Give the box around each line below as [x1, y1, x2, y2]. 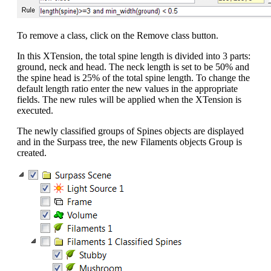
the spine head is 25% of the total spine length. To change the [17, 72, 250, 83]
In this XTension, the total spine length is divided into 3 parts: [17, 50, 250, 61]
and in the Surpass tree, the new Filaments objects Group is [17, 136, 242, 147]
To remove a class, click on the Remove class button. [17, 30, 218, 41]
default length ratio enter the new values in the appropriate [17, 83, 238, 94]
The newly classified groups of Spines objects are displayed [17, 125, 244, 136]
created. [17, 147, 47, 158]
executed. [17, 105, 53, 116]
